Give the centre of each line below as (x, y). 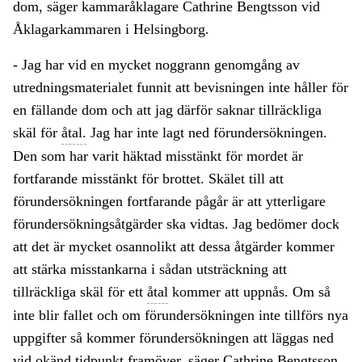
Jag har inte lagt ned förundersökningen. (207, 133)
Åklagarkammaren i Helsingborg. (111, 29)
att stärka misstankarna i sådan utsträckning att (150, 269)
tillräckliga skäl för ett (80, 292)
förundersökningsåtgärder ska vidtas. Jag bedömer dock (176, 224)
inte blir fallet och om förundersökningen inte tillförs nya (181, 316)
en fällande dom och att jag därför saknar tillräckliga (167, 110)
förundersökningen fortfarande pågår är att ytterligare (169, 202)
